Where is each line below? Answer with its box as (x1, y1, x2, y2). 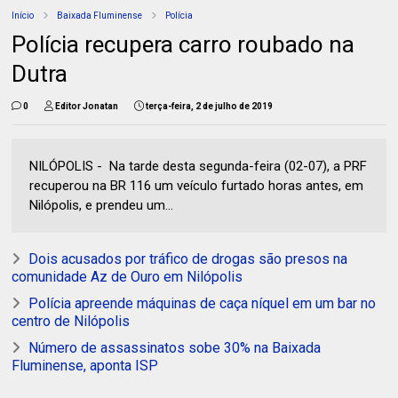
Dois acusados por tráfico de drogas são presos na (28, 251, 348, 267)
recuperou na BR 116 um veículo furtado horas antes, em (29, 178, 364, 194)
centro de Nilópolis (12, 313, 131, 330)
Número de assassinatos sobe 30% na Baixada (28, 339, 322, 356)
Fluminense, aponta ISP (12, 357, 159, 374)
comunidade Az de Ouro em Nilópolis (12, 268, 243, 285)
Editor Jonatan (55, 101, 119, 111)
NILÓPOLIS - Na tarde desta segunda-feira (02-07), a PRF (29, 158, 368, 174)
